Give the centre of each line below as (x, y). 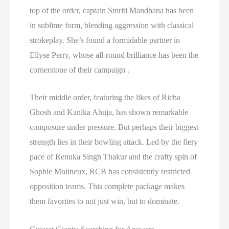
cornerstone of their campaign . (80, 70)
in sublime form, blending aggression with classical (112, 25)
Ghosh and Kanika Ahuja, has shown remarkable (109, 112)
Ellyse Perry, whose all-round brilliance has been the (114, 55)
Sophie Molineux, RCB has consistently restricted (110, 172)
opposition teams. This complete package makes (107, 187)
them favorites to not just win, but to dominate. (105, 201)
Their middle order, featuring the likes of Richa (105, 98)
